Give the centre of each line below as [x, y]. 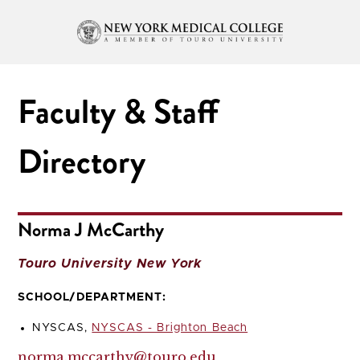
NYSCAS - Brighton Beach [170, 327]
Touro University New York [110, 263]
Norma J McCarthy [91, 229]
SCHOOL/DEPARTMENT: [92, 297]
